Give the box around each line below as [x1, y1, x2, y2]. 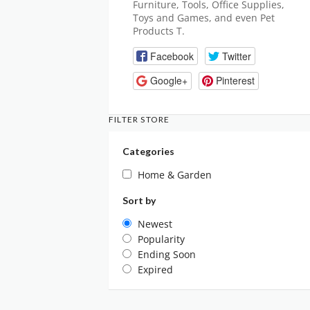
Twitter [221, 48, 251, 63]
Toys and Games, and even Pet [133, 11, 275, 24]
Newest [138, 217, 172, 230]
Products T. [133, 24, 185, 37]
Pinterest [215, 73, 255, 88]
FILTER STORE [109, 113, 170, 125]
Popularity [138, 232, 185, 246]
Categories [122, 145, 174, 157]
